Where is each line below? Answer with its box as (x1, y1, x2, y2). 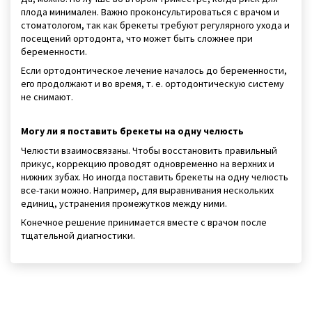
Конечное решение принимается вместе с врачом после (21, 216, 267, 229)
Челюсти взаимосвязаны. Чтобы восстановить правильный (21, 143, 277, 157)
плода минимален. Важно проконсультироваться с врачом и (21, 5, 279, 18)
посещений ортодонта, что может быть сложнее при (21, 31, 253, 45)
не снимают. (21, 91, 73, 104)
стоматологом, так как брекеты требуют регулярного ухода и (21, 18, 290, 31)
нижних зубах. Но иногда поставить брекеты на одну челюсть (21, 170, 288, 183)
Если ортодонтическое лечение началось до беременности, (21, 64, 287, 77)
